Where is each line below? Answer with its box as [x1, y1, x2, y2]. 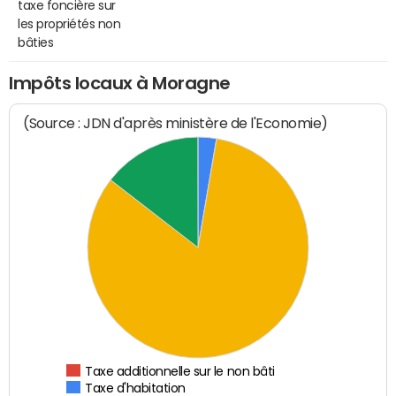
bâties [18, 35, 54, 49]
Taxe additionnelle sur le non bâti [85, 365, 276, 378]
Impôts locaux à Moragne [9, 73, 231, 92]
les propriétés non [18, 17, 121, 30]
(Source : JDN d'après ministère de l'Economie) [23, 115, 329, 133]
